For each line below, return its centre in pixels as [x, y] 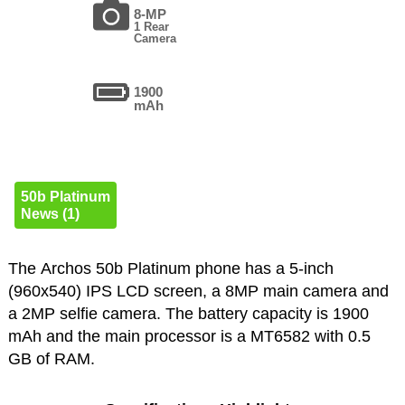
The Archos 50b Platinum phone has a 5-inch [170, 269]
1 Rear [152, 27]
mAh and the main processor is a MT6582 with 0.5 [189, 337]
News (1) [50, 214]
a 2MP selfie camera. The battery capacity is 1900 [188, 314]
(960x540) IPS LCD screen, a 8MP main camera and [198, 292]
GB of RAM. [51, 359]
